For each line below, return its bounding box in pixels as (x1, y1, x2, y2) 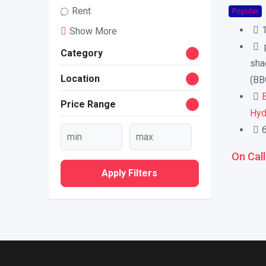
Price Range (61, 99, 116, 110)
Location (61, 73, 100, 84)
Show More (69, 26, 117, 37)
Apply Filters (102, 167, 158, 179)
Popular (232, 6, 258, 15)
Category (61, 47, 103, 59)
